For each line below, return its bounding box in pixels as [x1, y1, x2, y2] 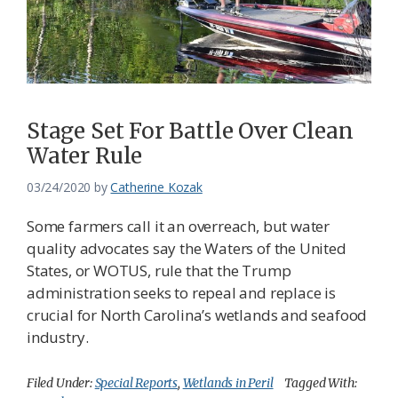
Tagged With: [284, 375, 358, 392]
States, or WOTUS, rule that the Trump [27, 260, 291, 282]
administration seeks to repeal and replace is [27, 283, 336, 304]
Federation [27, 12, 109, 34]
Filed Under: [27, 375, 95, 392]
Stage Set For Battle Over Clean [27, 117, 354, 146]
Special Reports [94, 375, 178, 392]
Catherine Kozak [110, 179, 203, 196]
